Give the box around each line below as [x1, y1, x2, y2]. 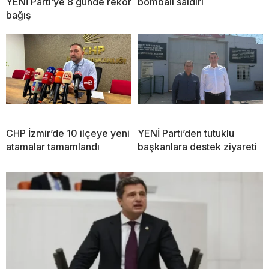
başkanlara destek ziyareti [138, 140, 257, 153]
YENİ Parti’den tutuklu [138, 127, 234, 139]
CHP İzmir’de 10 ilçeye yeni [6, 127, 130, 139]
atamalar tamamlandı [6, 140, 100, 153]
